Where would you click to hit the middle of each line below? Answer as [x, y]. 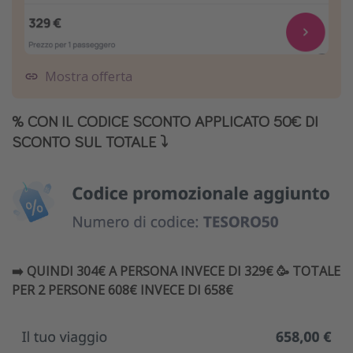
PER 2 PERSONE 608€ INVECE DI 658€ [123, 290]
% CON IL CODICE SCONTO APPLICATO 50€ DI [165, 121]
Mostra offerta [89, 77]
